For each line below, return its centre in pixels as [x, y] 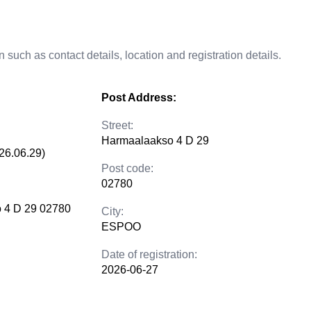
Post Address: [139, 98]
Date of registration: [149, 254]
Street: [117, 125]
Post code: [127, 168]
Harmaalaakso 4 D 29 [155, 141]
